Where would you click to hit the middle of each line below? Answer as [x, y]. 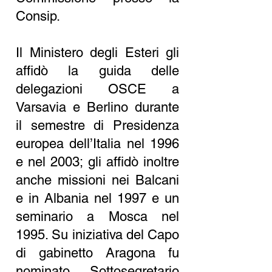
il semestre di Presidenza [97, 125]
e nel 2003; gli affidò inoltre [97, 162]
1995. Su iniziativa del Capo [97, 235]
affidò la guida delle [97, 71]
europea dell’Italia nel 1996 [97, 144]
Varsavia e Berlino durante [97, 107]
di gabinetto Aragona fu [97, 253]
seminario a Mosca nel [97, 216]
